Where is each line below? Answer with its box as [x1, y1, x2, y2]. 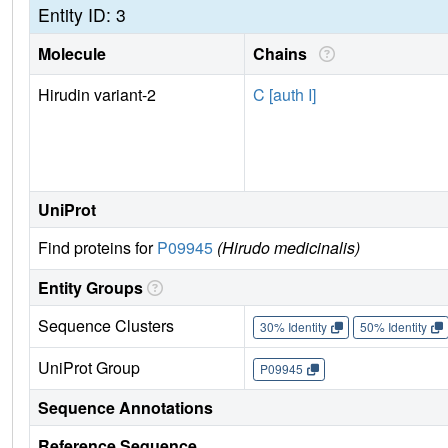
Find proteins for [38, 235, 157, 259]
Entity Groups [38, 275, 143, 299]
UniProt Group [38, 355, 140, 379]
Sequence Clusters [38, 313, 174, 337]
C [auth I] [253, 82, 316, 106]
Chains [253, 41, 315, 65]
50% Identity [359, 318, 427, 336]
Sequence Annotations [38, 395, 213, 419]
